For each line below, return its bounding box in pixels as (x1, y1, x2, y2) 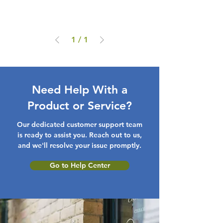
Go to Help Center (49, 161, 110, 170)
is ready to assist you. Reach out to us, (17, 130, 142, 140)
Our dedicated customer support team (17, 120, 142, 129)
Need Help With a (32, 83, 127, 97)
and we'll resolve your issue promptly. (18, 141, 141, 150)
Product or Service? (27, 99, 132, 113)
